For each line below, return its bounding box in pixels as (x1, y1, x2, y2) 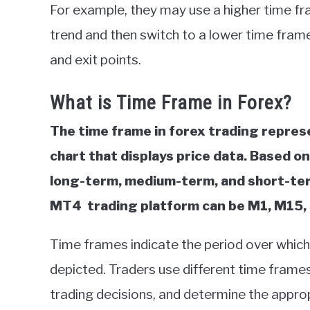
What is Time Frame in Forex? (50, 91, 292, 115)
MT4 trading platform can (50, 198, 228, 215)
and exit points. (50, 52, 141, 68)
